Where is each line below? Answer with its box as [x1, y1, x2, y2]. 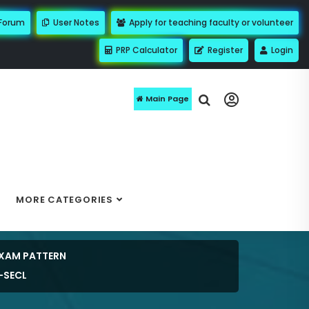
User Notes [51, 17, 99, 28]
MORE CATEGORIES [16, 193, 113, 206]
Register [206, 44, 243, 56]
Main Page [143, 93, 189, 104]
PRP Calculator [114, 44, 177, 56]
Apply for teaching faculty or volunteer [127, 17, 293, 28]
